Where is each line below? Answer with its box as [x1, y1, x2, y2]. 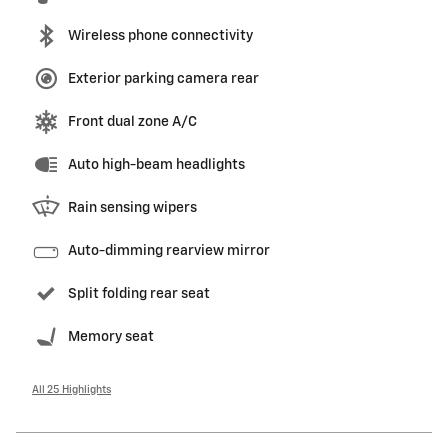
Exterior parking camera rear [68, 72, 259, 87]
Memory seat [68, 330, 154, 345]
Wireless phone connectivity [68, 29, 253, 44]
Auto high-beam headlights [68, 158, 245, 173]
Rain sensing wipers [68, 201, 197, 216]
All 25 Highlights [32, 385, 111, 396]
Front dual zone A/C [68, 115, 197, 130]
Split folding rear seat [68, 287, 210, 302]
